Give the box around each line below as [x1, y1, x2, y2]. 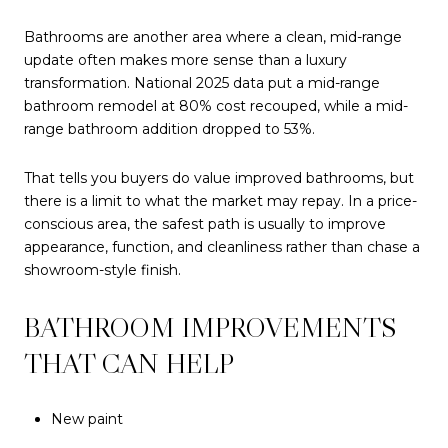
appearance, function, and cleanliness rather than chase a [24, 238, 420, 257]
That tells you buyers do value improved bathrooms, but [24, 169, 414, 188]
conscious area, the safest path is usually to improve [24, 215, 386, 234]
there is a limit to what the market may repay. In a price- [24, 192, 417, 211]
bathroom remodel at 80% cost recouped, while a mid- [24, 96, 408, 115]
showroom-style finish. [24, 261, 181, 280]
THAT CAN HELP [24, 345, 234, 380]
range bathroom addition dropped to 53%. [24, 119, 315, 138]
